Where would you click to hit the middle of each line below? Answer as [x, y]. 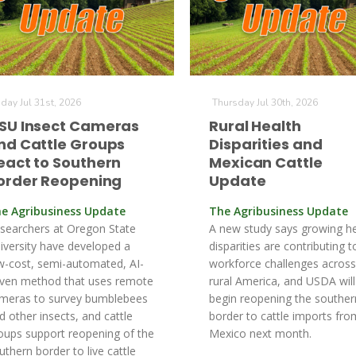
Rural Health [255, 126]
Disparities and [266, 144]
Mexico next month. [260, 333]
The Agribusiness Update [279, 211]
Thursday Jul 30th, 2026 [265, 103]
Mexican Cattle [266, 163]
